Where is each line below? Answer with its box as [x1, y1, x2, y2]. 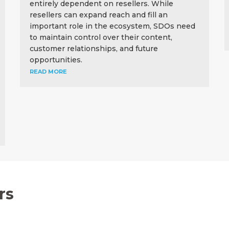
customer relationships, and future [29, 43, 158, 53]
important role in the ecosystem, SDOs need [29, 21, 195, 31]
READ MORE [29, 67, 67, 75]
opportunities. [29, 55, 82, 64]
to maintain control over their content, [29, 32, 172, 42]
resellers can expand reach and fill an [29, 10, 168, 19]
